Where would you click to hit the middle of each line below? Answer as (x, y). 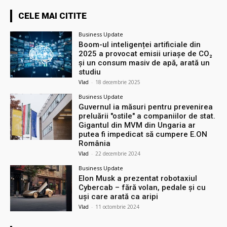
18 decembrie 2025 (118, 82)
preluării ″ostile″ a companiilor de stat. (147, 116)
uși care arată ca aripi (119, 196)
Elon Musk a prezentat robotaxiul (138, 178)
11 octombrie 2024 (118, 206)
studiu (90, 72)
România (95, 143)
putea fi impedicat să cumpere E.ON (143, 134)
